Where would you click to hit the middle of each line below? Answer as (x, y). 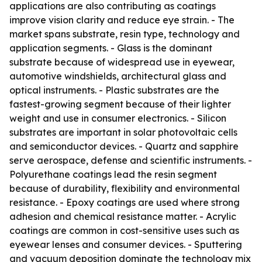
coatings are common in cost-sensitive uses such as (124, 230)
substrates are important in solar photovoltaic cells (123, 132)
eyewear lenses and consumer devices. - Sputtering (126, 244)
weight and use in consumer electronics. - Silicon (118, 118)
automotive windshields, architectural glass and (118, 76)
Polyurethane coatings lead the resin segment (113, 174)
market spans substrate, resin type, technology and (125, 34)
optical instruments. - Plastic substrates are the (114, 90)
